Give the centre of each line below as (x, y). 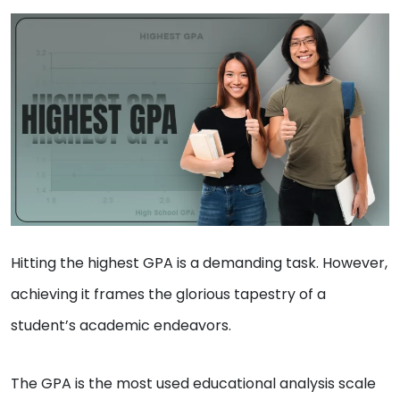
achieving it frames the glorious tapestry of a (168, 295)
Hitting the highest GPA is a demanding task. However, (199, 263)
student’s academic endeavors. (121, 326)
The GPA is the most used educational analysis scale (193, 384)
